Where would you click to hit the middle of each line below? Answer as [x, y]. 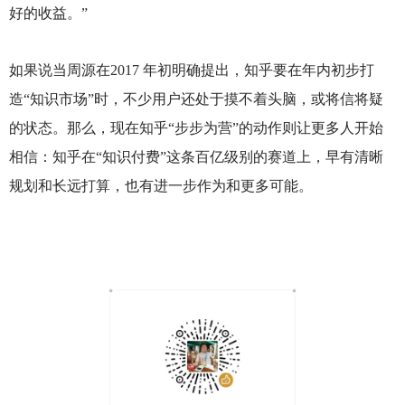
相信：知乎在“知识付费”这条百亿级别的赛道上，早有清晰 [196, 157]
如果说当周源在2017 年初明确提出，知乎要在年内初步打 [191, 71]
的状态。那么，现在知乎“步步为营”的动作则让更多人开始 [196, 128]
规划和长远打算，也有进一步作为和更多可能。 [160, 186]
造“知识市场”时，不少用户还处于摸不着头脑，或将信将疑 [196, 99]
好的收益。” [48, 14]
